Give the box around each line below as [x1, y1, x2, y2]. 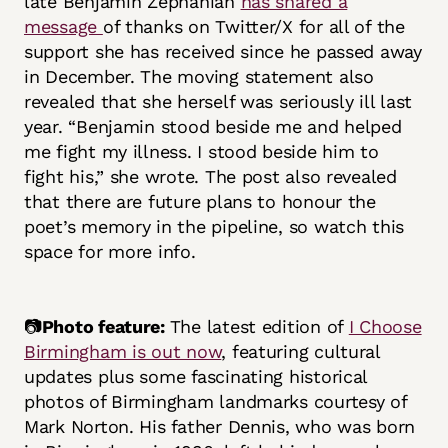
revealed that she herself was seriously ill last [24, 91, 413, 113]
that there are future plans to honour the [24, 191, 376, 213]
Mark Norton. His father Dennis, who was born [24, 416, 416, 438]
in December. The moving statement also [24, 66, 374, 88]
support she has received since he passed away [24, 41, 422, 63]
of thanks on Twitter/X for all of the [102, 16, 405, 38]
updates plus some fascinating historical [24, 366, 368, 388]
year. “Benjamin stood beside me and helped [24, 116, 402, 138]
